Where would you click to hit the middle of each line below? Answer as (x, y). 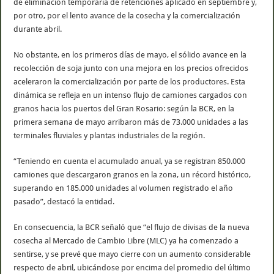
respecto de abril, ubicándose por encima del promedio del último (132, 267)
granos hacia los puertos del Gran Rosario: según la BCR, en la (124, 108)
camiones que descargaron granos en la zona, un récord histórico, (132, 174)
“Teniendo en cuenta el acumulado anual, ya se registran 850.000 (130, 161)
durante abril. (38, 29)
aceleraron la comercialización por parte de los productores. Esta (130, 81)
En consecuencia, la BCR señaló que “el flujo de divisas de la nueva (132, 227)
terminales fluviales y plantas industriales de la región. (109, 135)
